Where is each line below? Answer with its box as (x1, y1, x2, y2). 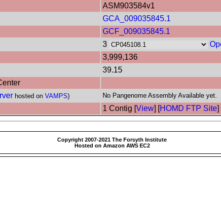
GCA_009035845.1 (103, 14, 171, 23)
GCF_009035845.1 (103, 27, 170, 36)
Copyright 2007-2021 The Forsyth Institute (57, 137, 167, 143)
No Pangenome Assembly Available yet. (103, 92, 217, 99)
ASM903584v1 (103, 1, 155, 10)
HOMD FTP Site (160, 104, 217, 112)
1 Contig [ (103, 104, 136, 112)
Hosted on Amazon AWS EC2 (74, 143, 150, 148)
